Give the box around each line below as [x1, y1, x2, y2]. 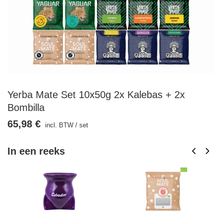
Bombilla [7, 102, 45, 113]
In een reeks [7, 146, 65, 157]
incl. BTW [43, 121, 73, 129]
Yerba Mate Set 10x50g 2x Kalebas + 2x [7, 89, 185, 100]
